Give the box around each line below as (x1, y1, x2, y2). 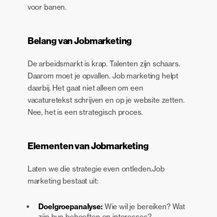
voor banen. (27, 2, 67, 12)
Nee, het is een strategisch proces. (27, 108, 143, 117)
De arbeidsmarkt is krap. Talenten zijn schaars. (27, 59, 180, 69)
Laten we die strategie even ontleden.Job (27, 164, 165, 174)
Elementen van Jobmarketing (27, 140, 149, 152)
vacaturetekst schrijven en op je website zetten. (27, 95, 185, 105)
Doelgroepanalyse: (38, 202, 105, 212)
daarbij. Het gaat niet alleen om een (27, 83, 143, 93)
